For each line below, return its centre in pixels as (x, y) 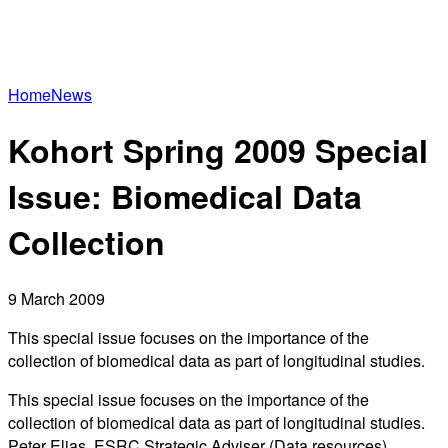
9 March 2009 (56, 298)
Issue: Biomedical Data (185, 196)
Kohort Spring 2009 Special (218, 150)
